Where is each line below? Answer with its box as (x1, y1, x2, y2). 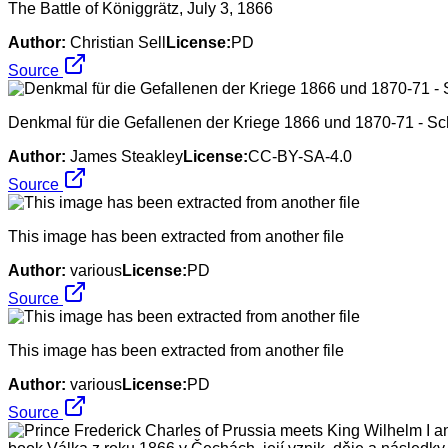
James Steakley (70, 147, 183, 165)
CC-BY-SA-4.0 (248, 147, 352, 165)
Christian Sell (70, 33, 166, 51)
